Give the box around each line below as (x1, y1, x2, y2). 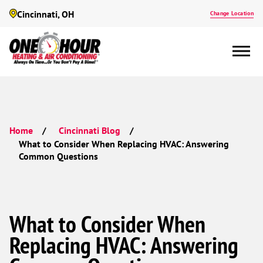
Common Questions (19, 150, 99, 162)
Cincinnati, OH (17, 8, 74, 20)
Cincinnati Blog (58, 124, 120, 136)
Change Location (210, 9, 254, 17)
